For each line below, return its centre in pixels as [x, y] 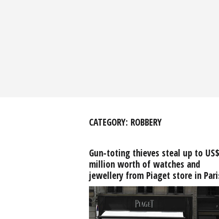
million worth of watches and [144, 164]
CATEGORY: [109, 122]
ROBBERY [146, 122]
